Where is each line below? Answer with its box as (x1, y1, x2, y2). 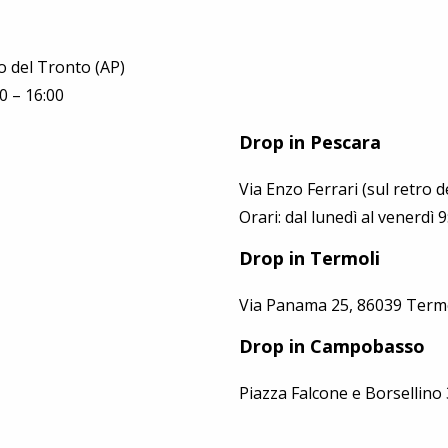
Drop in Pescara (239, 129, 381, 154)
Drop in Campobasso (239, 333, 425, 358)
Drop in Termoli (239, 245, 380, 270)
